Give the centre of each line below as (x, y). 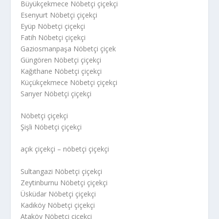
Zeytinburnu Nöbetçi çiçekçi (64, 182)
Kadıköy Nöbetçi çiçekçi (58, 205)
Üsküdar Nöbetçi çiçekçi (58, 194)
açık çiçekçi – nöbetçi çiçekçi (65, 149)
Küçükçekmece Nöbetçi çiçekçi (69, 82)
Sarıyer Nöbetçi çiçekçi (56, 93)
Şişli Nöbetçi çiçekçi (51, 127)
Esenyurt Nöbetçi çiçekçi (59, 15)
